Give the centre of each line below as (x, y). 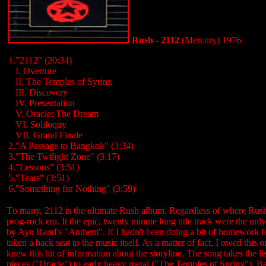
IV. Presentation (45, 103)
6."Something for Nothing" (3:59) (72, 189)
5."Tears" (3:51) (39, 178)
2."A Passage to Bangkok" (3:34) (71, 146)
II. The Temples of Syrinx (64, 82)
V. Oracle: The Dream (57, 114)
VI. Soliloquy (41, 124)
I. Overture (36, 71)
